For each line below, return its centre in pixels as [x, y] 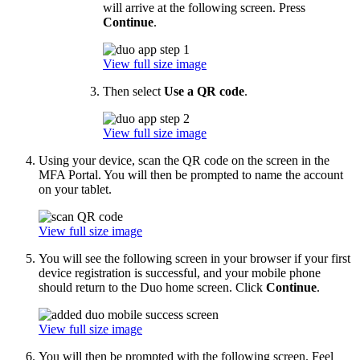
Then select [133, 91]
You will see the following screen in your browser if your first [194, 258]
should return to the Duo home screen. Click [152, 287]
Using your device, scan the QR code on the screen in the [184, 160]
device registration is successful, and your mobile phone [180, 272]
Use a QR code [204, 91]
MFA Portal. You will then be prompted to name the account [191, 174]
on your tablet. [75, 189]
